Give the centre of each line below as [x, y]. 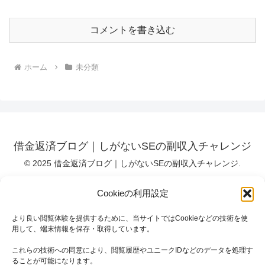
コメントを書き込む [132, 30]
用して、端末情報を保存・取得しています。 [83, 229]
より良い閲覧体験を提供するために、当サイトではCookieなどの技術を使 [130, 218]
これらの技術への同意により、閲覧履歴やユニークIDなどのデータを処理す [132, 250]
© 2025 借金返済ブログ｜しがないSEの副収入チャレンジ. [132, 164]
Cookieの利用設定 [132, 193]
